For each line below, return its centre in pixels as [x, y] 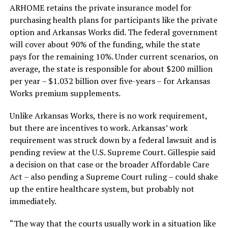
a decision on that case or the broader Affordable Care [109, 165]
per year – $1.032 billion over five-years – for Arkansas [110, 81]
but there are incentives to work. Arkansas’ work [98, 128]
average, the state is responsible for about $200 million [111, 69]
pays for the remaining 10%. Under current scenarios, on [114, 57]
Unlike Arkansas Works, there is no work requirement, [108, 116]
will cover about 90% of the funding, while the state [105, 45]
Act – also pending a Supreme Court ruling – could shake [113, 177]
